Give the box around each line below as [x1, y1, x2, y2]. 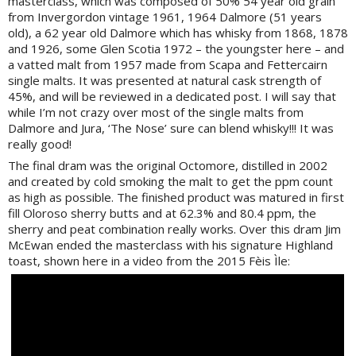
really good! [8, 136, 72, 153]
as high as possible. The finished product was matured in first [8, 189, 344, 206]
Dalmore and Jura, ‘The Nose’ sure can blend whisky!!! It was [8, 120, 334, 137]
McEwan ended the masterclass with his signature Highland [8, 237, 333, 253]
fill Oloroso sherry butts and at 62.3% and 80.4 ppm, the [8, 205, 316, 222]
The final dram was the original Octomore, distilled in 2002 [8, 157, 327, 174]
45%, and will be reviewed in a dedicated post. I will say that [8, 88, 336, 105]
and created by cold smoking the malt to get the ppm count [8, 173, 333, 190]
